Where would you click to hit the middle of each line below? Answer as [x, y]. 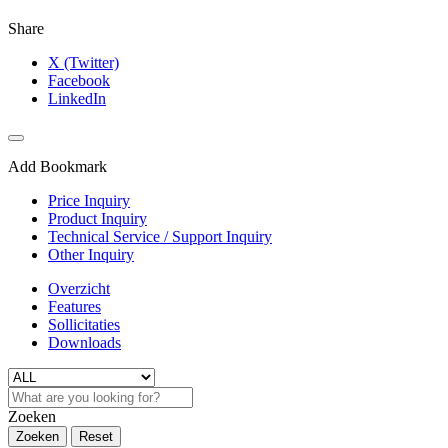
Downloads [84, 343]
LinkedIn [77, 99]
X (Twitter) [83, 63]
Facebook [79, 81]
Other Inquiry [91, 255]
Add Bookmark [57, 167]
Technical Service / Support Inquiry [160, 237]
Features [74, 307]
